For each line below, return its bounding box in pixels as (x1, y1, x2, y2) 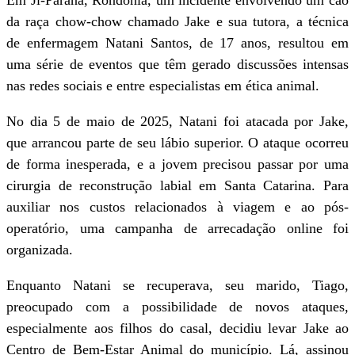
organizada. (6, 242, 73, 258)
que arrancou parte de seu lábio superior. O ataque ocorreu (6, 135, 349, 151)
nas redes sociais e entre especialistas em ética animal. (6, 78, 319, 94)
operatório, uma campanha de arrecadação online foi (6, 220, 349, 236)
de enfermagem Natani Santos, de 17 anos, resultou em (6, 35, 349, 51)
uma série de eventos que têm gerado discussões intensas (6, 56, 349, 72)
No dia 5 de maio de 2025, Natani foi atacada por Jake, (6, 113, 349, 129)
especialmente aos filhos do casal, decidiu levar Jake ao (6, 320, 349, 336)
